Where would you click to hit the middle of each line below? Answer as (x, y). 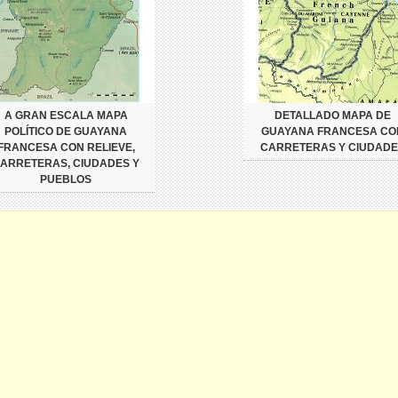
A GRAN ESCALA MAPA (66, 115)
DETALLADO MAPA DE (332, 115)
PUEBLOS (66, 179)
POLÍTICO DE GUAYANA (66, 131)
